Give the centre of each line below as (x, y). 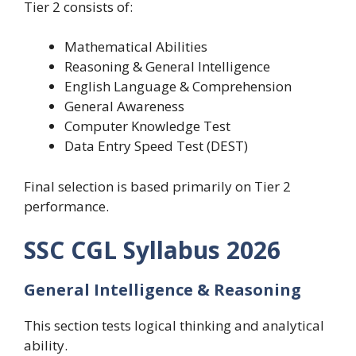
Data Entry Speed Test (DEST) (156, 146)
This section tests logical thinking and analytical (174, 326)
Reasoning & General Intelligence (167, 67)
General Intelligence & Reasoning (163, 290)
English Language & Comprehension (178, 87)
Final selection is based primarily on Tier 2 (157, 186)
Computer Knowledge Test (147, 126)
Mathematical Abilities (136, 47)
